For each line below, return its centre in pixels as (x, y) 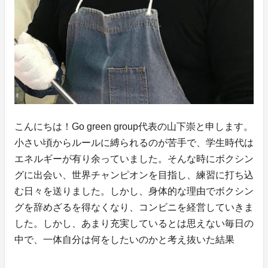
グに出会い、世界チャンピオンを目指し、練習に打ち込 (134, 175)
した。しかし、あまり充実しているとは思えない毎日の (134, 223)
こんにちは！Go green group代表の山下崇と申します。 (134, 126)
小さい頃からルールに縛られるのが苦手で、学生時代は (134, 142)
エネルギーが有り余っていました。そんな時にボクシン (134, 159)
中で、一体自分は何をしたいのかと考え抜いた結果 (124, 239)
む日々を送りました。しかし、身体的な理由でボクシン (134, 191)
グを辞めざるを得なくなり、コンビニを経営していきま (134, 207)
